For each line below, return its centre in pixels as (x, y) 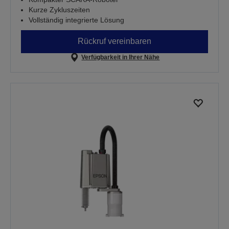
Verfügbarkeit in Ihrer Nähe (121, 57)
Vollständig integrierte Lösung (76, 20)
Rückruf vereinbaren (114, 41)
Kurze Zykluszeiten (59, 9)
